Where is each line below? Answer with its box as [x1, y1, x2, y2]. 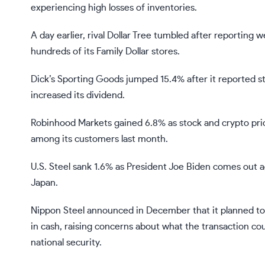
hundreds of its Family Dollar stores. [31, 47, 180, 57]
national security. [31, 238, 102, 248]
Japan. [31, 178, 58, 188]
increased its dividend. [31, 91, 125, 101]
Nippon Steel [31, 206, 85, 216]
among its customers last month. [31, 134, 168, 144]
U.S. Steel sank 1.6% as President [31, 162, 169, 172]
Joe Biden [169, 162, 211, 172]
